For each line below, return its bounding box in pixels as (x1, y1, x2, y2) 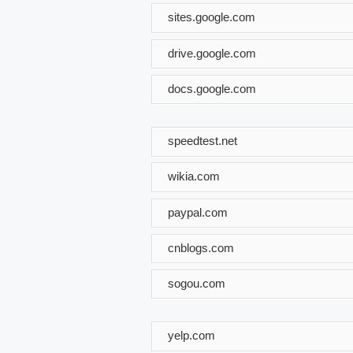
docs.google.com (168, 81, 256, 95)
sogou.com (168, 276, 225, 290)
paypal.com (168, 205, 228, 219)
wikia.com (168, 169, 220, 183)
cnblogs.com (168, 240, 234, 255)
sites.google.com (168, 9, 255, 24)
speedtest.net (168, 133, 237, 147)
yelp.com (168, 328, 215, 342)
